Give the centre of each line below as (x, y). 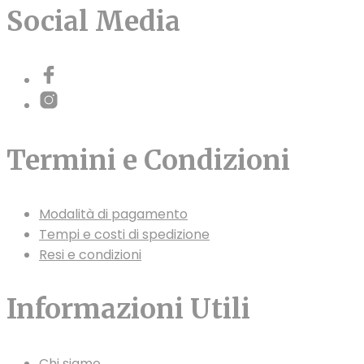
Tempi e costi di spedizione (124, 234)
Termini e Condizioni (148, 160)
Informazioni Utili (128, 309)
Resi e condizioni (90, 254)
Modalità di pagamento (113, 214)
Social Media (93, 22)
